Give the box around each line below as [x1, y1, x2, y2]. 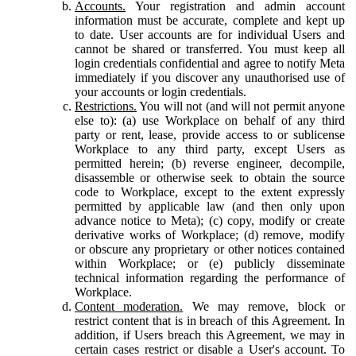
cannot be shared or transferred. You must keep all [75, 41, 345, 56]
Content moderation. [75, 299, 184, 313]
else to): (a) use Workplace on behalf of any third [75, 113, 345, 127]
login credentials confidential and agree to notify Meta [75, 56, 345, 70]
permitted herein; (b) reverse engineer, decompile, [75, 156, 345, 170]
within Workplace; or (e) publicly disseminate [75, 256, 345, 270]
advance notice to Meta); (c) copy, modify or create [75, 213, 345, 227]
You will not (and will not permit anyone [137, 99, 345, 113]
